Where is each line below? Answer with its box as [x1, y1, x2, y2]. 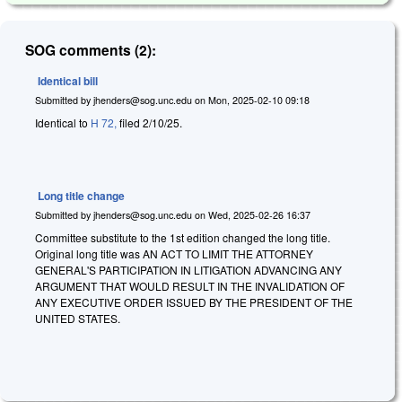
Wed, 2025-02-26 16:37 [208, 207, 310, 222]
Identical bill [38, 72, 98, 89]
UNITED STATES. [35, 310, 120, 327]
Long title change [38, 187, 125, 204]
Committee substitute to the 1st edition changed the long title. [35, 230, 330, 246]
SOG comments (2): [25, 39, 157, 60]
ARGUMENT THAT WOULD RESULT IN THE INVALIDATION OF [35, 278, 345, 294]
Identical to [35, 115, 91, 131]
